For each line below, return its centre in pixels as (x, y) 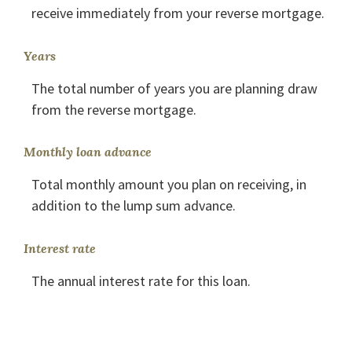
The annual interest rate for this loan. (141, 280)
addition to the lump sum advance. (134, 206)
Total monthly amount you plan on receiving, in (169, 185)
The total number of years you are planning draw (174, 88)
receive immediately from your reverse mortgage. (178, 13)
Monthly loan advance (88, 152)
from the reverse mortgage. (114, 109)
